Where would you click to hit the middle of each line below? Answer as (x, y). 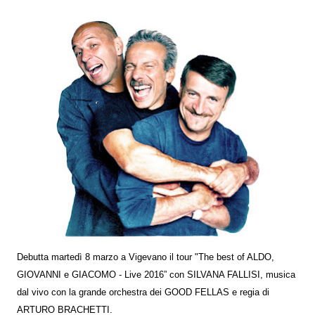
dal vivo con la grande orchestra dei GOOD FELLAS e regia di (143, 292)
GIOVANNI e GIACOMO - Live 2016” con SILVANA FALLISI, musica (156, 275)
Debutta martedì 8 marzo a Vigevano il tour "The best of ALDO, (146, 257)
